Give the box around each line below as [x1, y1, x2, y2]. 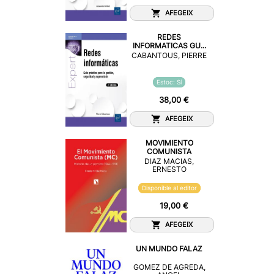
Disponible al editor [141, 185, 197, 191]
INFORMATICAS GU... [132, 41, 206, 50]
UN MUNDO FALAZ [136, 244, 202, 253]
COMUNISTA [147, 147, 191, 156]
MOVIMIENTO [145, 138, 193, 147]
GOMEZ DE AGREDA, [133, 262, 206, 272]
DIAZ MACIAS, [144, 157, 194, 166]
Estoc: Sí [157, 79, 182, 86]
